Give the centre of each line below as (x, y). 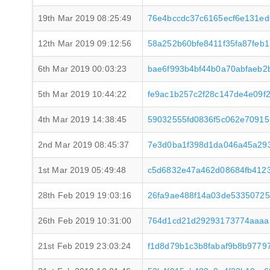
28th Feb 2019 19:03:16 (85, 195)
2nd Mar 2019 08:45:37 (84, 145)
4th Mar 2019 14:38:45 (83, 119)
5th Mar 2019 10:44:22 (83, 94)
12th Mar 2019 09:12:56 (85, 43)
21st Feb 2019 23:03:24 (85, 246)
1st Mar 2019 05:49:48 (82, 170)
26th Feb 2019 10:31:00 (85, 221)
